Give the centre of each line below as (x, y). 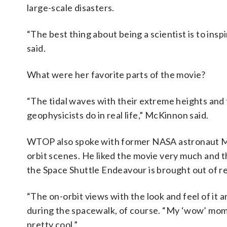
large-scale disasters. (71, 8)
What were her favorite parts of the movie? (116, 75)
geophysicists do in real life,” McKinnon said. (118, 115)
